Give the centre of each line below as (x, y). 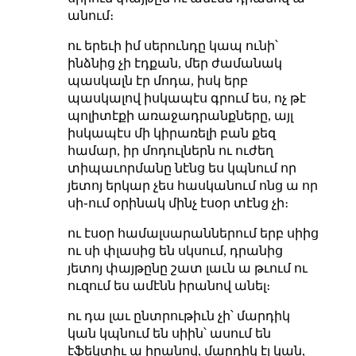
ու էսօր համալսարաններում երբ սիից (193, 233)
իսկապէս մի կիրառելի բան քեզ (171, 133)
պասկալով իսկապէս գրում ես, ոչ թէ (186, 98)
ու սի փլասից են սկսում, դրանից (175, 250)
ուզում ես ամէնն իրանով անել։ (168, 285)
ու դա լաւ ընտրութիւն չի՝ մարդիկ (178, 315)
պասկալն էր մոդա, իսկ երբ (157, 80)
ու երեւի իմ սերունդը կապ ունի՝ (172, 45)
